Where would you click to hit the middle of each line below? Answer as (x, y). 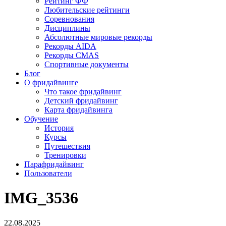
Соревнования (69, 19)
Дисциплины (67, 28)
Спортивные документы (87, 64)
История (59, 128)
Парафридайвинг (54, 164)
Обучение (41, 119)
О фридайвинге (51, 82)
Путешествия (67, 146)
